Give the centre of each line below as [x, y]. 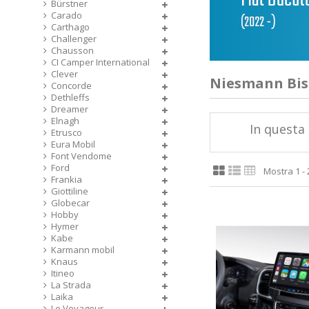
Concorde [71, 86]
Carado [67, 15]
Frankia [67, 179]
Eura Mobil [73, 144]
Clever [64, 74]
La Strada [71, 285]
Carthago [70, 27]
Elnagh [65, 121]
